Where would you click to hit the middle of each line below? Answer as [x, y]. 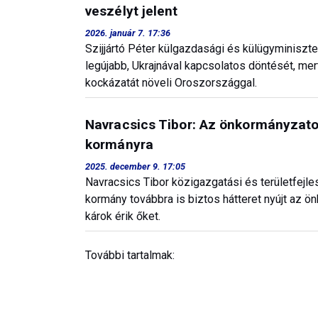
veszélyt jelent [132, 11]
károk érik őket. [123, 216]
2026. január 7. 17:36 [128, 33]
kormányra [119, 144]
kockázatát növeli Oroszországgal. [171, 83]
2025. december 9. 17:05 [135, 166]
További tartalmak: [130, 255]
